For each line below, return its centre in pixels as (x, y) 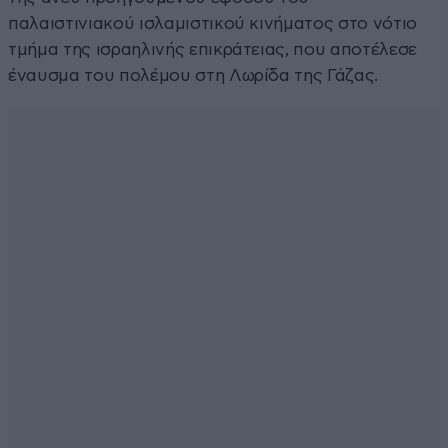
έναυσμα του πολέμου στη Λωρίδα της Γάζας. (193, 75)
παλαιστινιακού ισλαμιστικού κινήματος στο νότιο (213, 23)
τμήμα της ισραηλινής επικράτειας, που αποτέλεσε (213, 49)
